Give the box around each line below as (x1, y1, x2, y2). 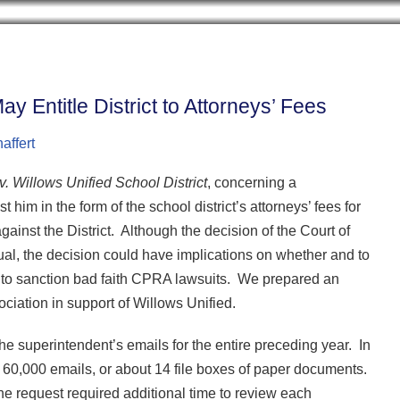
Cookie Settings (86, 12, 187, 29)
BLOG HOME (50, 78, 160, 97)
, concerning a (207, 174, 296, 191)
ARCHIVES (193, 78, 283, 97)
